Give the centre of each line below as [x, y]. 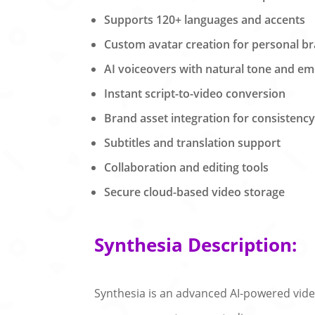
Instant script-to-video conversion [195, 94]
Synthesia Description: [196, 244]
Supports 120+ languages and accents [205, 20]
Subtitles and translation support [193, 143]
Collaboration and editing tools [187, 168]
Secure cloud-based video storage [195, 192]
